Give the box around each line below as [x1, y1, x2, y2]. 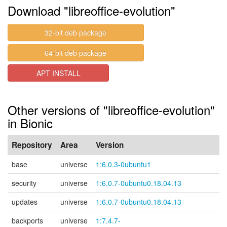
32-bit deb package [45, 27, 107, 37]
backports [12, 215, 43, 225]
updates [12, 197, 37, 207]
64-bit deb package [45, 48, 107, 58]
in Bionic [8, 114, 53, 132]
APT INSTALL [36, 68, 81, 78]
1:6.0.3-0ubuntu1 [96, 159, 151, 169]
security [12, 178, 36, 188]
